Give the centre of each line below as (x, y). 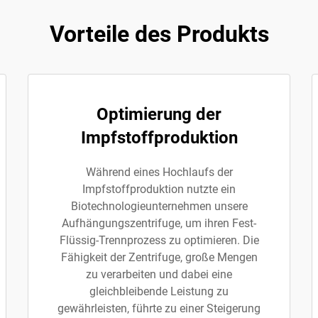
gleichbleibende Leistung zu (159, 291)
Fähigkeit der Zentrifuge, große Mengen (159, 257)
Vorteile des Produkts (159, 34)
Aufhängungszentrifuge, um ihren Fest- (159, 223)
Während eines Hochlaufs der (159, 172)
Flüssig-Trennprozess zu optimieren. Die (159, 240)
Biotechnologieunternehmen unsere (159, 206)
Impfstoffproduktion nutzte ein (159, 189)
